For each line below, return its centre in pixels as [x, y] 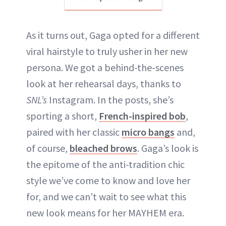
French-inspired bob [142, 116]
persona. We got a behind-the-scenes [105, 67]
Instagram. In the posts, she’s [111, 99]
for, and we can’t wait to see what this [106, 196]
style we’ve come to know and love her [108, 180]
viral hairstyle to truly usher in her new [107, 51]
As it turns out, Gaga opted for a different [113, 35]
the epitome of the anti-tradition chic [105, 164]
